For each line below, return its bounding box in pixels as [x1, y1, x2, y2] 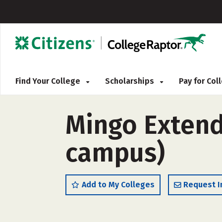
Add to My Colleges [82, 180, 155, 189]
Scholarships [105, 76, 156, 86]
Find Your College [15, 76, 82, 86]
